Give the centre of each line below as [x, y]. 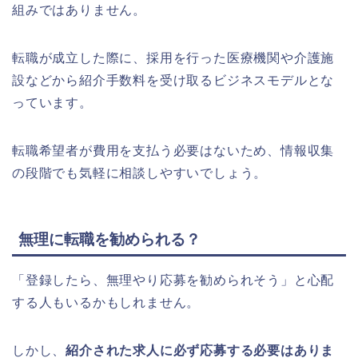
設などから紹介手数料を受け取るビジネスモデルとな [173, 81]
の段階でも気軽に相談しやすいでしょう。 [140, 173]
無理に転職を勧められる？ [109, 239]
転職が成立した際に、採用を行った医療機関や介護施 [173, 58]
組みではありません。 [79, 10]
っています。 [52, 103]
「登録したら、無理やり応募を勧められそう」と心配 [173, 280]
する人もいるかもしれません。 [106, 302]
